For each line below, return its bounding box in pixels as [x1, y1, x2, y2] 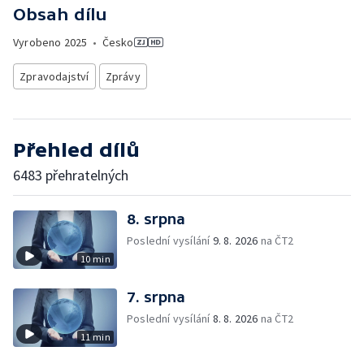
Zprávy [105, 69, 141, 84]
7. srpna [127, 288, 185, 305]
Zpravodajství [19, 69, 89, 84]
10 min [80, 253, 110, 265]
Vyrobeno [13, 35, 64, 50]
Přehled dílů [13, 139, 140, 161]
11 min [80, 331, 110, 343]
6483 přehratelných [13, 166, 128, 184]
